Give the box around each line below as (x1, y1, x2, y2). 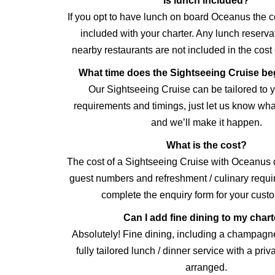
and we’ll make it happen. (150, 117, 262, 128)
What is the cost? (166, 140, 247, 151)
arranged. (185, 262, 227, 273)
